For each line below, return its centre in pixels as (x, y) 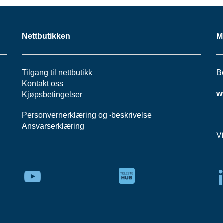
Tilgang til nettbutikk (57, 72)
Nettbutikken (46, 36)
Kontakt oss (43, 83)
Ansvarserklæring (53, 126)
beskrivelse (132, 115)
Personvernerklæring (59, 115)
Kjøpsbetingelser (52, 94)
